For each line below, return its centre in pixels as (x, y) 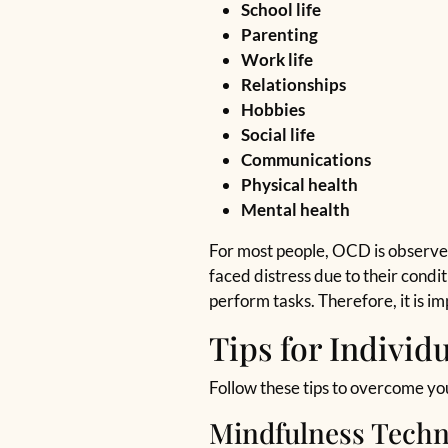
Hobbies (274, 109)
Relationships (293, 84)
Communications (306, 159)
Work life (278, 59)
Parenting (279, 34)
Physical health (301, 184)
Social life (279, 134)
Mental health (298, 209)
